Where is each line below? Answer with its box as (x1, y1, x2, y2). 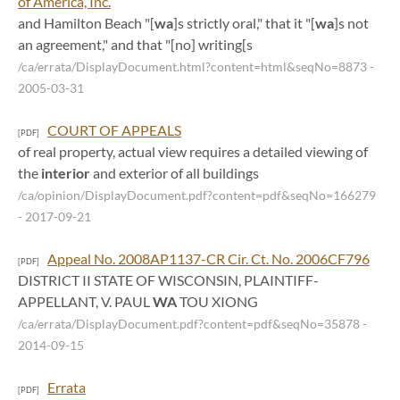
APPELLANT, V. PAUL (18, 293, 153, 310)
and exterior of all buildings (90, 164, 259, 181)
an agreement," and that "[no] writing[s (18, 36, 253, 53)
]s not (334, 14, 369, 31)
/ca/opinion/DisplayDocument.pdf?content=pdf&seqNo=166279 (18, 188, 376, 203)
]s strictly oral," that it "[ (173, 14, 315, 31)
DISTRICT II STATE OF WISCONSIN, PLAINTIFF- (18, 271, 319, 288)
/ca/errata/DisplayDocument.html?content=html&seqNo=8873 (18, 60, 370, 74)
